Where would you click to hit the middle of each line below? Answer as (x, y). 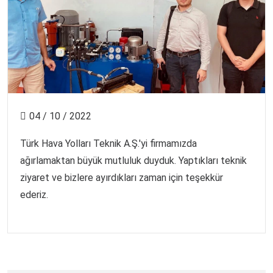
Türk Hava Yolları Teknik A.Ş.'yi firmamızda (108, 143)
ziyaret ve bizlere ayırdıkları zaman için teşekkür (122, 177)
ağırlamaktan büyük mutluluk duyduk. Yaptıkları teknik (133, 160)
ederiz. (34, 194)
